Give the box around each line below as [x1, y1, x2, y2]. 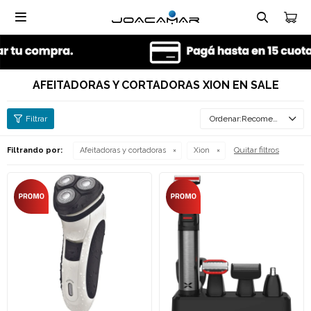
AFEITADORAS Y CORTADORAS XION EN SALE [32, 78, 279, 92]
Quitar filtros [234, 145, 279, 155]
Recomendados [242, 114, 273, 124]
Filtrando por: [7, 146, 62, 155]
